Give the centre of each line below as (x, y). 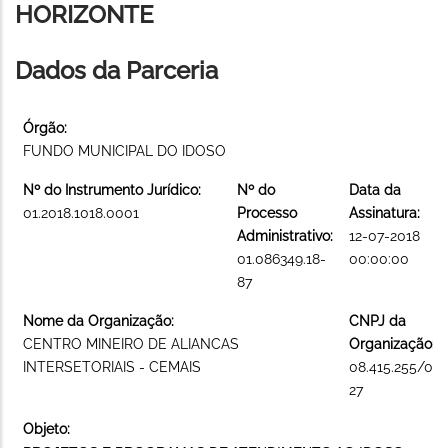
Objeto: (46, 428)
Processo (267, 212)
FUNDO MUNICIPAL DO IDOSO (124, 150)
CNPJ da (377, 320)
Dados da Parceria (116, 70)
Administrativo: (285, 235)
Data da (375, 189)
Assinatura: (384, 212)
